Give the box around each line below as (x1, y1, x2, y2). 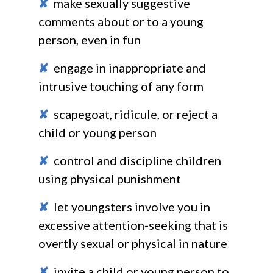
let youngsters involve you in (48, 199, 210, 214)
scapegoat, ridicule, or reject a (48, 106, 218, 121)
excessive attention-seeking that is (38, 217, 228, 232)
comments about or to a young (38, 13, 204, 29)
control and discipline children (48, 152, 221, 168)
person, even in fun (38, 32, 141, 47)
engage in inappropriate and (48, 60, 206, 75)
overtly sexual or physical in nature (38, 235, 227, 250)
